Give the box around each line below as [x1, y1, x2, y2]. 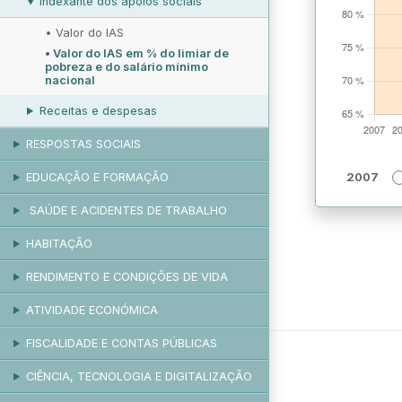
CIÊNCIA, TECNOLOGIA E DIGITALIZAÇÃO [25, 370, 252, 383]
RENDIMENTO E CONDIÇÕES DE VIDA [25, 270, 228, 284]
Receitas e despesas [39, 104, 157, 118]
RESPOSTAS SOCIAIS [25, 137, 141, 151]
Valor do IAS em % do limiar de [53, 47, 229, 60]
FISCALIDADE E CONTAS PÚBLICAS [25, 336, 217, 350]
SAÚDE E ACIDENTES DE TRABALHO [25, 204, 227, 217]
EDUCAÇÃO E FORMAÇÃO [25, 170, 169, 184]
